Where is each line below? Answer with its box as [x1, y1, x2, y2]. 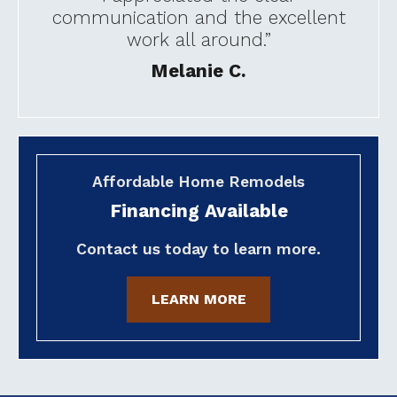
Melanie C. [151, 59, 246, 82]
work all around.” [126, 29, 271, 51]
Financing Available [109, 199, 288, 222]
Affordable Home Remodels [92, 172, 305, 191]
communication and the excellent [51, 7, 346, 29]
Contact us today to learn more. [76, 239, 321, 258]
